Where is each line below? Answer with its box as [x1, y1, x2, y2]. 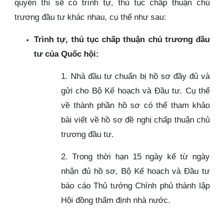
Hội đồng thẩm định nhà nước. [61, 195, 170, 205]
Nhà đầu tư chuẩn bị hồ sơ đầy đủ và [71, 71, 210, 81]
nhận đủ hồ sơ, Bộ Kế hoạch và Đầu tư [61, 166, 210, 176]
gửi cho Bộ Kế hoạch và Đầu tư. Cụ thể [61, 85, 210, 95]
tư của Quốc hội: [34, 48, 99, 59]
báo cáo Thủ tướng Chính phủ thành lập [61, 180, 210, 190]
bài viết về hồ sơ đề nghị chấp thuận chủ [61, 114, 210, 124]
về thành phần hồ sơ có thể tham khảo [61, 100, 210, 110]
